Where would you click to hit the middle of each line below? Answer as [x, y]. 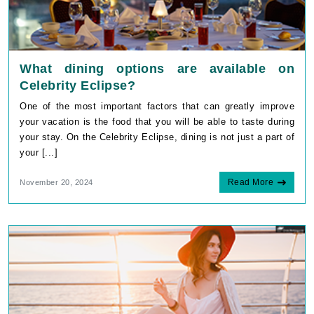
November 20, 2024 [56, 183]
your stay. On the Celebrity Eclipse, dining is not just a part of [157, 137]
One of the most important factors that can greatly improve [157, 107]
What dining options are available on [157, 69]
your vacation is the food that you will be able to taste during [157, 122]
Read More [250, 183]
